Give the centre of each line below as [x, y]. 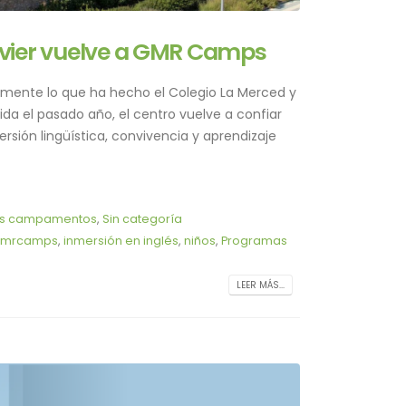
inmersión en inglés [121, 241]
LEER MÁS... [261, 285]
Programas [254, 241]
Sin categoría [142, 219]
